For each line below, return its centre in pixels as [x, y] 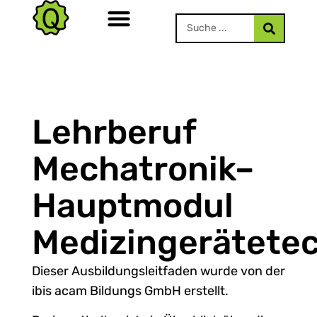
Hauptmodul [132, 205]
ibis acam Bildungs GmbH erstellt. [133, 290]
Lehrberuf [114, 132]
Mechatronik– [143, 168]
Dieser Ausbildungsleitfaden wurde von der [158, 271]
